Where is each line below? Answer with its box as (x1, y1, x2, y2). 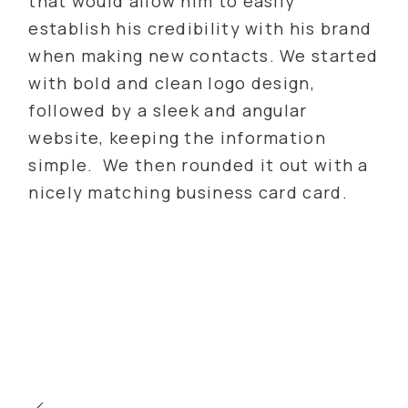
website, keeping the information (28, 127, 326, 149)
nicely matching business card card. (28, 181, 348, 204)
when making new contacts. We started (28, 45, 379, 67)
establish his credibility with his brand (28, 17, 372, 40)
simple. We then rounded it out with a (28, 154, 369, 177)
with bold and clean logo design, (28, 72, 315, 95)
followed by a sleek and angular (28, 99, 308, 122)
